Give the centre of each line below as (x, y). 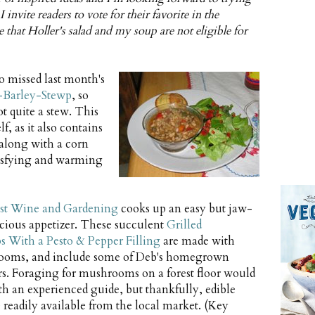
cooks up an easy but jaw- (185, 209)
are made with (198, 242)
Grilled (184, 225)
